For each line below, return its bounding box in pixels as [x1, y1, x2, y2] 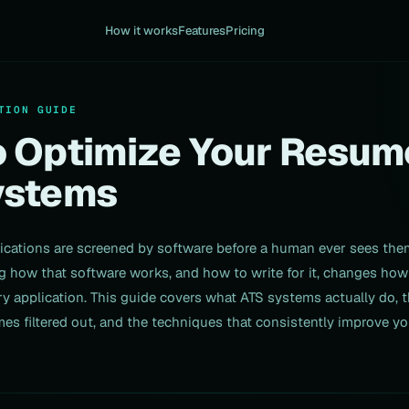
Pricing [225, 23, 265, 38]
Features [178, 23, 225, 38]
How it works [105, 23, 178, 38]
